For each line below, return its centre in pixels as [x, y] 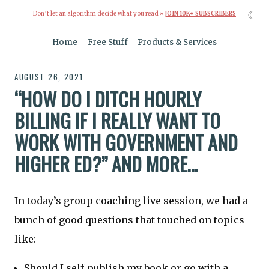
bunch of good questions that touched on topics [129, 219]
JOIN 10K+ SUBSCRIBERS [200, 14]
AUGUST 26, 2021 [49, 77]
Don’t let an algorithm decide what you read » [99, 14]
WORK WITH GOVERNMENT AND [126, 142]
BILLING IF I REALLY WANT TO [117, 121]
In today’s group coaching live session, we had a [131, 200]
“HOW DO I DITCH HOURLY [108, 99]
